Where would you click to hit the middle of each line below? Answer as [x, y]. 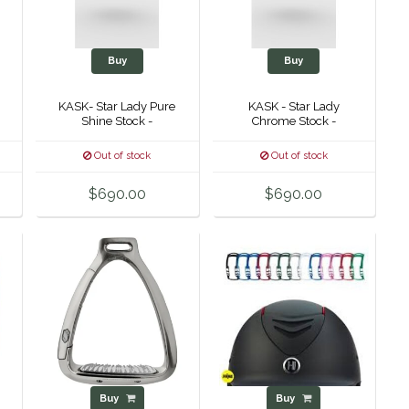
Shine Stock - [117, 121]
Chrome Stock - [294, 121]
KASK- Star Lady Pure [117, 106]
